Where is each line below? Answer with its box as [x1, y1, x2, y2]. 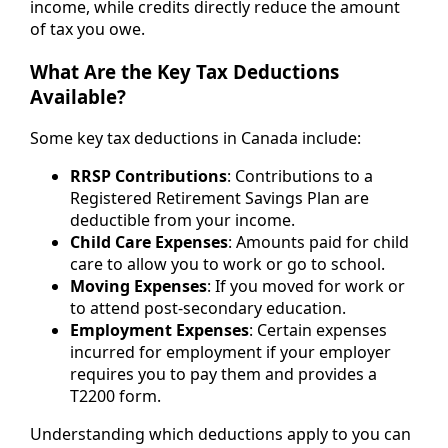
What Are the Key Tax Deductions [30, 58, 339, 84]
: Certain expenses [249, 319, 387, 342]
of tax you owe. [30, 18, 145, 40]
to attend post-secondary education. [70, 297, 346, 320]
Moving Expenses [70, 275, 207, 298]
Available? [30, 83, 126, 109]
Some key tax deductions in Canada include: [30, 127, 361, 150]
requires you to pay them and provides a [70, 363, 377, 386]
